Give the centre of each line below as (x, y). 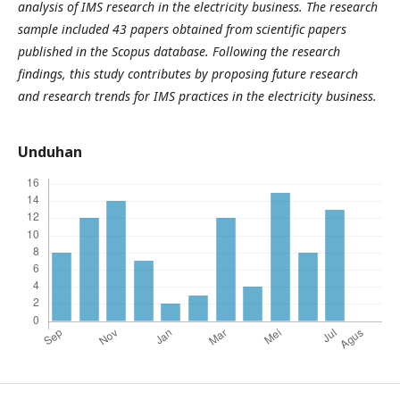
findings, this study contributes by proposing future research (188, 74)
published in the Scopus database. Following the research (179, 51)
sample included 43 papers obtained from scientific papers (182, 29)
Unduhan (50, 152)
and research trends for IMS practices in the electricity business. (197, 96)
